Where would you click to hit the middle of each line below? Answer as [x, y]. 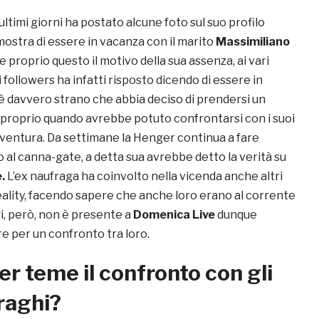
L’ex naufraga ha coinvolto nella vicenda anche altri [144, 177]
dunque [236, 215]
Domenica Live [173, 215]
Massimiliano [253, 42]
